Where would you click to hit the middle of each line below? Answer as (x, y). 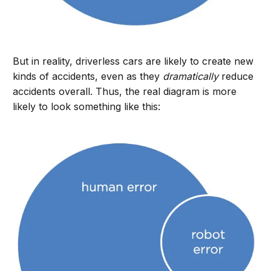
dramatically (191, 76)
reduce (236, 76)
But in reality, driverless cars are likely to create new (133, 61)
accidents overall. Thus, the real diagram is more (125, 91)
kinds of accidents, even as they (88, 76)
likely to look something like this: (87, 106)
